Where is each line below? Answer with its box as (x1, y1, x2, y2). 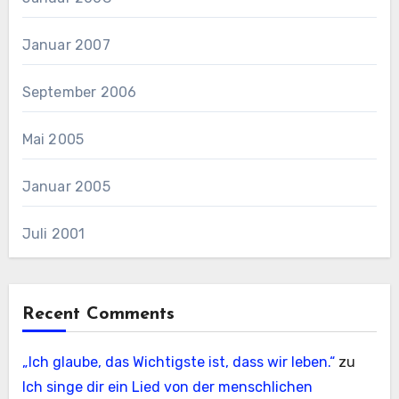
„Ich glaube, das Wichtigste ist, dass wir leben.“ (21, 354, 335, 371)
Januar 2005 (21, 178, 110, 196)
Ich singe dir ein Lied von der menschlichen (21, 379, 313, 396)
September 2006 (21, 84, 137, 102)
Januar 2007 (21, 37, 110, 54)
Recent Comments (21, 305, 175, 324)
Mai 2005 (21, 131, 85, 149)
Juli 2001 (21, 225, 85, 243)
